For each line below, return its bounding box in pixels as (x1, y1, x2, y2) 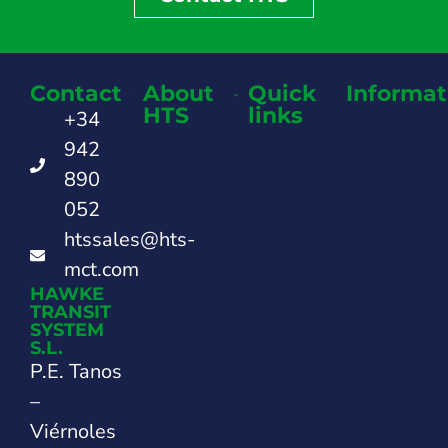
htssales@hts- (63, 226, 195, 254)
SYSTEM (30, 319, 104, 342)
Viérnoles (30, 418, 116, 446)
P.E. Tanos (30, 358, 122, 386)
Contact (30, 80, 122, 108)
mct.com (63, 256, 139, 284)
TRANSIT (30, 301, 111, 324)
